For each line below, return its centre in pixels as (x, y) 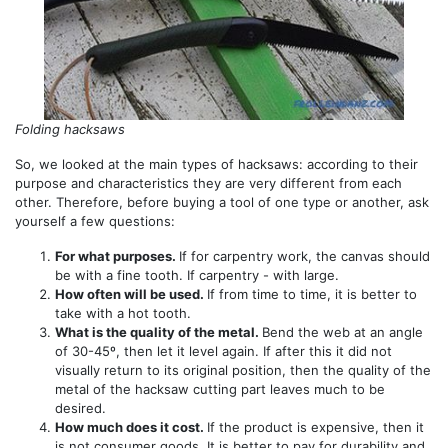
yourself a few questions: (95, 221)
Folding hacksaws (70, 129)
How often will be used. (131, 294)
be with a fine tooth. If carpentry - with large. (197, 275)
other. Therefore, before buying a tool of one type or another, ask (222, 202)
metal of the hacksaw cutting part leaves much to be (220, 389)
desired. (80, 408)
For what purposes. (117, 256)
